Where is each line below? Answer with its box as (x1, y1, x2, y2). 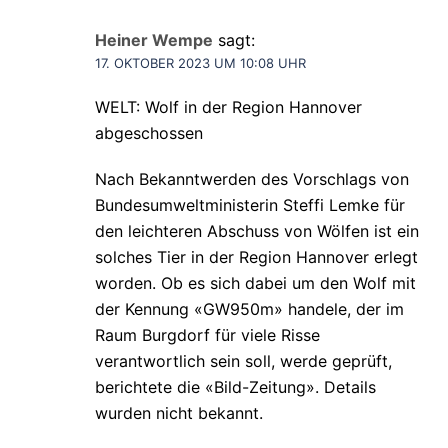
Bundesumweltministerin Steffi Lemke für (95, 195, 405, 216)
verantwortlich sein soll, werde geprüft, (95, 351, 392, 372)
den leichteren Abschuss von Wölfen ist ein (95, 221, 419, 242)
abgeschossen (95, 123, 203, 144)
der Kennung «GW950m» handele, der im (95, 299, 404, 320)
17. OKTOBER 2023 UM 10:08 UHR (95, 55, 306, 72)
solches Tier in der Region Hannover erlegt (95, 247, 418, 268)
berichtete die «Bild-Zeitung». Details (95, 377, 376, 398)
